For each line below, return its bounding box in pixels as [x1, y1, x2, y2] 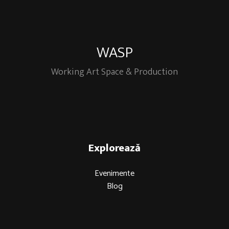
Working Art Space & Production [51, 64, 178, 80]
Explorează [88, 139, 141, 157]
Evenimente [95, 166, 134, 180]
